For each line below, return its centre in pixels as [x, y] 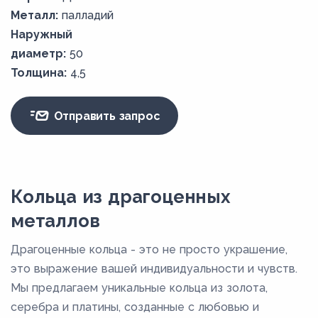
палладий [88, 16]
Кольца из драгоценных [120, 197]
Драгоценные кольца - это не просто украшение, [149, 250]
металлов [55, 221]
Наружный [42, 35]
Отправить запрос [105, 116]
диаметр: [38, 54]
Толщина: [39, 73]
